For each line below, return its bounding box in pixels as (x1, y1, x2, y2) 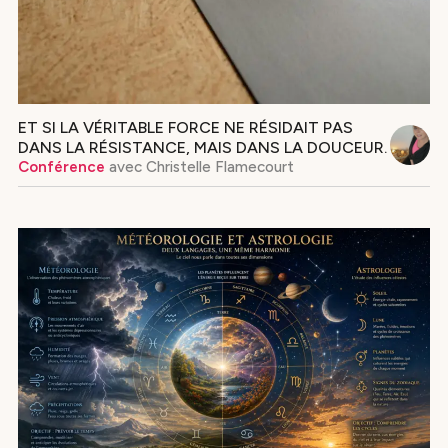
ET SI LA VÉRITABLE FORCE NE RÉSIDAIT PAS (17, 118, 353, 138)
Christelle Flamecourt (141, 158, 294, 177)
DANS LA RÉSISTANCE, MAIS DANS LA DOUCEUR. (17, 138, 387, 158)
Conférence (17, 158, 105, 177)
